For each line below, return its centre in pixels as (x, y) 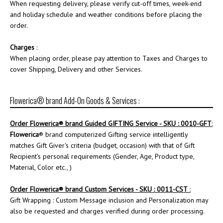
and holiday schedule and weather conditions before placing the (106, 14)
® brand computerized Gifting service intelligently (113, 134)
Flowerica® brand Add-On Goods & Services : (75, 101)
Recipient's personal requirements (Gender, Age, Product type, (102, 156)
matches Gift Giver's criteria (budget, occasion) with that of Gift (102, 145)
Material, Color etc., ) (41, 167)
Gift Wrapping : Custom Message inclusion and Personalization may (109, 200)
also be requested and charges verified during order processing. (107, 211)
